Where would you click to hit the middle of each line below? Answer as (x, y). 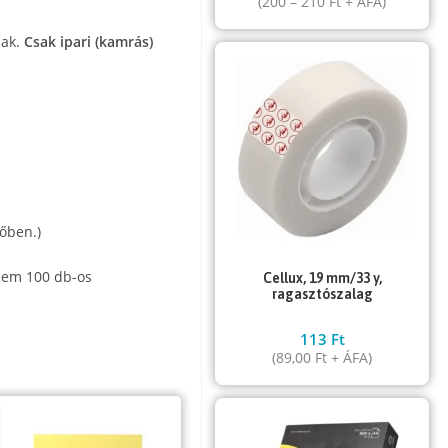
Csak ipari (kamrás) (89, 41)
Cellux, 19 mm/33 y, (322, 277)
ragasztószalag (322, 293)
